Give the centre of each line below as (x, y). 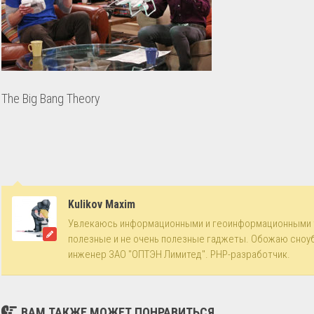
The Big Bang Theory (51, 98)
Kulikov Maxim (102, 204)
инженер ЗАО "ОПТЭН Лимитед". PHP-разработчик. (179, 254)
